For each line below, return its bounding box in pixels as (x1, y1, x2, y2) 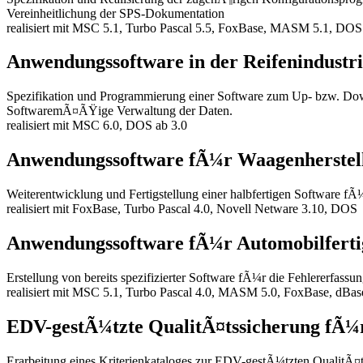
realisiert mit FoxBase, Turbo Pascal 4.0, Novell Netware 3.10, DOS (6, 202, 357, 216)
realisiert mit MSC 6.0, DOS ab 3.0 (6, 118, 187, 133)
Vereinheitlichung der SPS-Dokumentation (6, 6, 224, 20)
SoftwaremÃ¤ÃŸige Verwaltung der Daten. (6, 104, 233, 118)
